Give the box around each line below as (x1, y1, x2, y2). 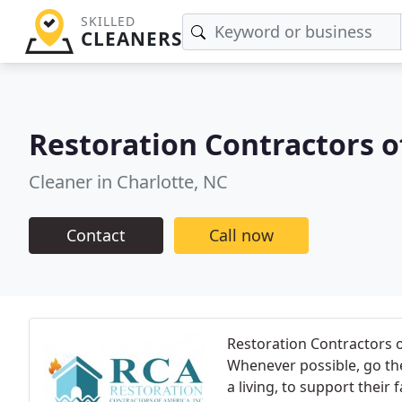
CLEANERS (80, 26, 182, 51)
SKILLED (80, 13, 135, 30)
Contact (66, 223, 126, 246)
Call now (209, 223, 274, 246)
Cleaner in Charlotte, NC (29, 169, 228, 194)
